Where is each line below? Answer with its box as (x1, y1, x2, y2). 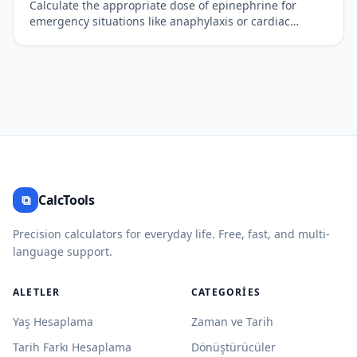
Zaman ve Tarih (191, 314, 273, 329)
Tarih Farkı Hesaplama (13, 339, 131, 355)
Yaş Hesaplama (13, 314, 93, 329)
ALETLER (13, 285, 61, 299)
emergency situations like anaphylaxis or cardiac (29, 14, 290, 29)
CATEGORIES (191, 285, 261, 299)
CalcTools (38, 191, 95, 209)
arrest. (29, 29, 65, 45)
